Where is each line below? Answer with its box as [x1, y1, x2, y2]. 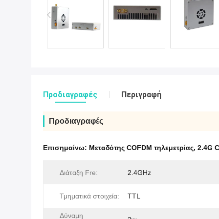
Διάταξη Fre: [60, 169, 98, 176]
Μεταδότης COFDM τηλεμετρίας [89, 144, 194, 152]
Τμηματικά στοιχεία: [60, 192, 119, 200]
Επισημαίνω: [43, 144, 89, 152]
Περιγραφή [121, 90, 161, 99]
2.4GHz [128, 169, 151, 176]
